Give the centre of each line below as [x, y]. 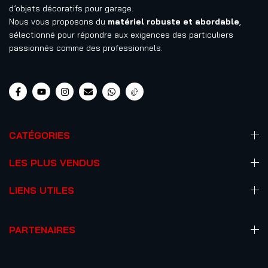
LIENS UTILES [42, 190]
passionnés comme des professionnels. [86, 48]
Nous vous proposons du [58, 22]
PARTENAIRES [42, 230]
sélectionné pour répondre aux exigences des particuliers [121, 35]
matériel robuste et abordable [173, 22]
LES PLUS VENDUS [54, 163]
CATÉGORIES [39, 135]
